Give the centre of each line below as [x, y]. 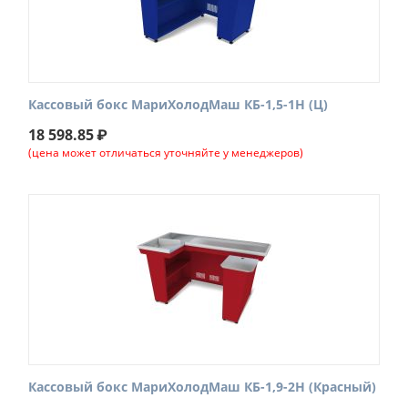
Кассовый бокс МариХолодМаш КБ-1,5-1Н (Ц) [178, 104]
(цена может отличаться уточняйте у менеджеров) [166, 153]
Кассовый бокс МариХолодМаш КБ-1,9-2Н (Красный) [202, 387]
